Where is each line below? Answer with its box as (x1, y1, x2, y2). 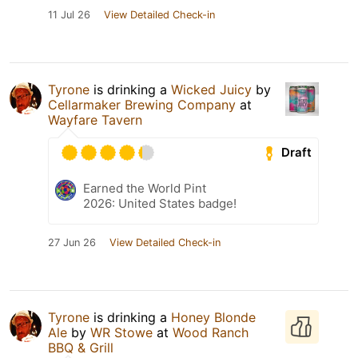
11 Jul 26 (48, 8, 90, 21)
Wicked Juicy (171, 81, 252, 97)
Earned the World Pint (83, 180, 206, 196)
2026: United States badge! (83, 195, 237, 211)
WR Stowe (90, 324, 153, 340)
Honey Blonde (171, 308, 256, 325)
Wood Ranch (173, 324, 249, 340)
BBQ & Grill (48, 339, 113, 356)
